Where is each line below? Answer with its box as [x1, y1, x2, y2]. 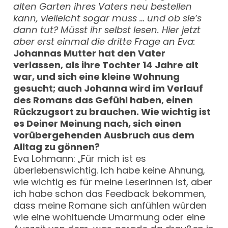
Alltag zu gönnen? [13, 140, 100, 153]
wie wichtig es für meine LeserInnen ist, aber [13, 175, 213, 188]
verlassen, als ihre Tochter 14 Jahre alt [13, 58, 199, 71]
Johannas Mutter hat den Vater [13, 46, 166, 60]
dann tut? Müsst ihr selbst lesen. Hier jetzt [13, 23, 201, 36]
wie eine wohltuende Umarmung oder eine [13, 210, 206, 223]
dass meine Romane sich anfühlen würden [13, 198, 207, 212]
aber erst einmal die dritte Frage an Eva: [13, 35, 196, 48]
